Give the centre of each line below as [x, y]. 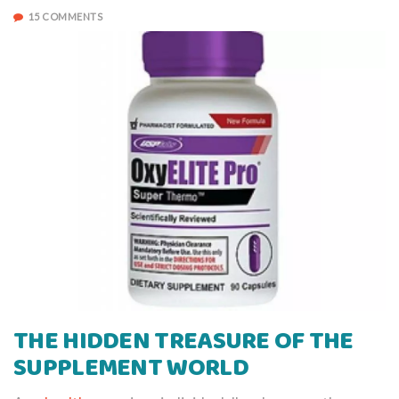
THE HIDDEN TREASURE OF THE [183, 341]
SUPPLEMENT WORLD [131, 368]
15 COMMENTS [65, 16]
